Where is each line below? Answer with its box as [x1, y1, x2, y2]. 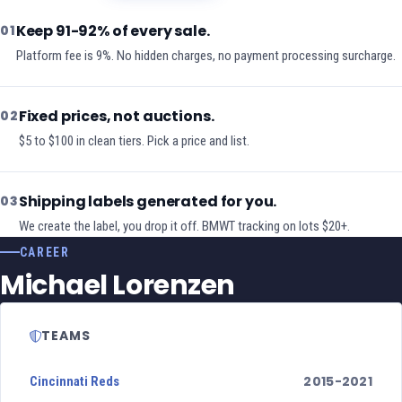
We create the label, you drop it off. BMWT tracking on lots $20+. [18, 218, 350, 235]
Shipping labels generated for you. [18, 191, 277, 213]
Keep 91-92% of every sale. [15, 21, 210, 42]
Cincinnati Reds [30, 373, 119, 390]
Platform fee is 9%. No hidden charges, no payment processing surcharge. [15, 48, 396, 65]
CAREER [19, 245, 70, 260]
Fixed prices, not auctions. [18, 106, 214, 127]
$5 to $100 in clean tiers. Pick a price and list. [18, 133, 249, 150]
